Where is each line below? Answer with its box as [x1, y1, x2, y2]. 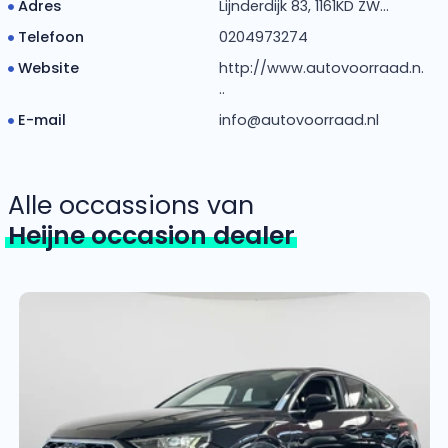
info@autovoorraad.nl [219, 109, 380, 130]
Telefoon [17, 26, 84, 47]
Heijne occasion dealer [7, 217, 295, 253]
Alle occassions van [7, 187, 254, 223]
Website [17, 57, 79, 78]
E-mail [17, 109, 66, 130]
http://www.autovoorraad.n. [219, 57, 425, 78]
